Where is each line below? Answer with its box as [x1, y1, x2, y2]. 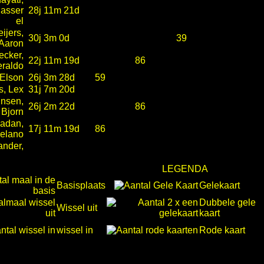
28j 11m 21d [28, 5, 80, 15]
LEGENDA [162, 164, 208, 174]
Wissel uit [57, 203, 97, 213]
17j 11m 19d [28, 124, 80, 134]
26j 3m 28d [28, 72, 75, 82]
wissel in [57, 225, 93, 235]
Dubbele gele [199, 197, 256, 207]
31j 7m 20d [28, 84, 75, 94]
